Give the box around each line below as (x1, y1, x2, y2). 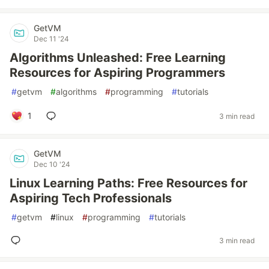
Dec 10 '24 (34, 160, 70, 169)
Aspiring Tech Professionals (10, 191, 172, 205)
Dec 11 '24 (34, 34, 69, 43)
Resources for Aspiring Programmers (10, 65, 225, 80)
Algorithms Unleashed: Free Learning (10, 50, 226, 65)
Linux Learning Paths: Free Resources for (10, 176, 247, 190)
